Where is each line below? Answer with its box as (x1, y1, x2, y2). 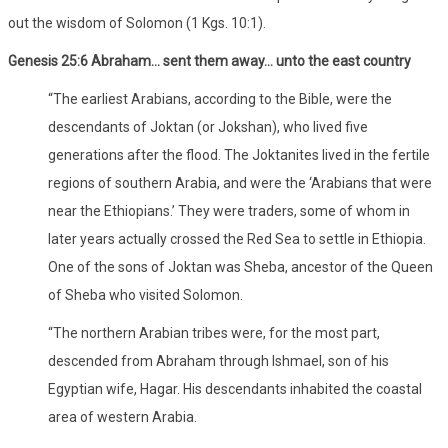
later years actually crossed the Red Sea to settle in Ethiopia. (48, 230, 426, 247)
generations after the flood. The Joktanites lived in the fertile (48, 146, 430, 163)
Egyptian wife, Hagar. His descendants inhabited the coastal (48, 380, 422, 397)
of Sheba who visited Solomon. (48, 286, 243, 303)
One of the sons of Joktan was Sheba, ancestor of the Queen (48, 258, 433, 275)
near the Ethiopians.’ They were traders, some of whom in (48, 202, 410, 219)
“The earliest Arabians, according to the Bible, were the (48, 90, 392, 107)
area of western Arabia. (48, 408, 197, 425)
